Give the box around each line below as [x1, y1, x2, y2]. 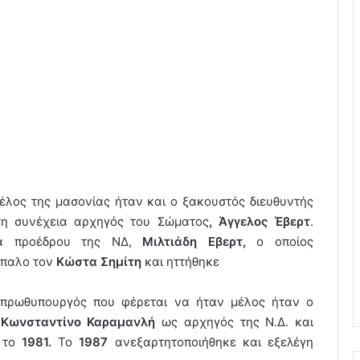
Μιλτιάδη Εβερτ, [142, 233, 246, 249]
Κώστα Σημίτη [56, 253, 141, 269]
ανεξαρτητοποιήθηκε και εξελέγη [108, 333, 314, 350]
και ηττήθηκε [141, 253, 219, 269]
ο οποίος [245, 233, 314, 249]
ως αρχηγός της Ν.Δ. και [155, 313, 313, 329]
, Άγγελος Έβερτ [208, 213, 311, 229]
